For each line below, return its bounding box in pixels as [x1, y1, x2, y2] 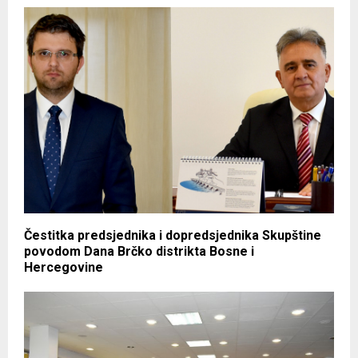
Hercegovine [24, 260, 103, 276]
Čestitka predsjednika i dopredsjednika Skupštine [24, 228, 321, 244]
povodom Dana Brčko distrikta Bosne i [24, 244, 254, 260]
